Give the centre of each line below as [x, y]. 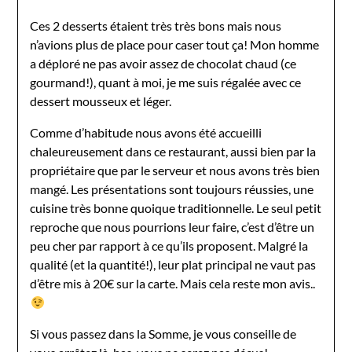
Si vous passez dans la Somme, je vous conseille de [163, 333]
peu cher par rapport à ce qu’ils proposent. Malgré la [169, 245]
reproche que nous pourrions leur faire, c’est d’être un [172, 226]
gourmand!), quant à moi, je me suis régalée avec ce [166, 82]
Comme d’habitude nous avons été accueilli [146, 132]
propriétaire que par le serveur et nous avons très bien [175, 170]
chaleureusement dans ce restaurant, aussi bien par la [173, 151]
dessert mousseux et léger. [101, 101]
